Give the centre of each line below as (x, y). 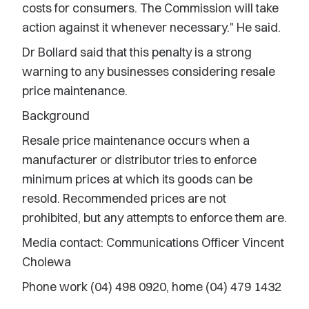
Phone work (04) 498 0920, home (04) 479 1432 (152, 287)
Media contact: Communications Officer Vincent (153, 242)
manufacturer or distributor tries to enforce (139, 160)
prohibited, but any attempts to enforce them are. (154, 218)
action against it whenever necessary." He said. (151, 27)
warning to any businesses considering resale (149, 71)
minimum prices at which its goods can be (137, 179)
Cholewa (47, 262)
